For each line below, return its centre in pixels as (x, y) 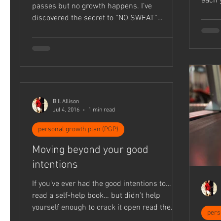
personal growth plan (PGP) (78, 130)
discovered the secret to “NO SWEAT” (95, 18)
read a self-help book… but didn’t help (96, 196)
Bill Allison (66, 102)
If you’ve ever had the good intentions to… (102, 184)
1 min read (102, 110)
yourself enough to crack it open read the (101, 208)
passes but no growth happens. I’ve (92, 7)
